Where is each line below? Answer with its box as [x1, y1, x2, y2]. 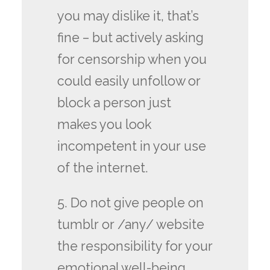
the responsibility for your [57, 238, 213, 254]
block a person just [57, 95, 171, 111]
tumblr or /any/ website [57, 216, 204, 232]
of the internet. [57, 160, 148, 176]
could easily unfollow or [57, 74, 201, 89]
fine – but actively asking [57, 30, 204, 46]
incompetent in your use [57, 139, 206, 154]
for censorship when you [57, 52, 207, 67]
